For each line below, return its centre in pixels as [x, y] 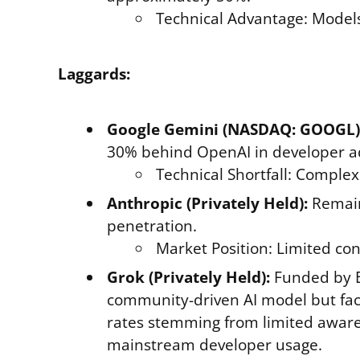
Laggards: [94, 74]
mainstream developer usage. [215, 345]
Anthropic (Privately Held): [207, 203]
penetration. [152, 226]
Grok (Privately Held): [188, 277]
